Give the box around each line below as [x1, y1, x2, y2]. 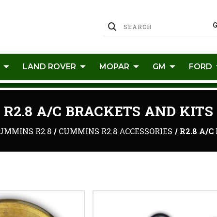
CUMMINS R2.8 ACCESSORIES [58, 126, 172, 136]
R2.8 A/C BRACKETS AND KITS [4, 102, 213, 120]
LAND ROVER [23, 62, 76, 71]
